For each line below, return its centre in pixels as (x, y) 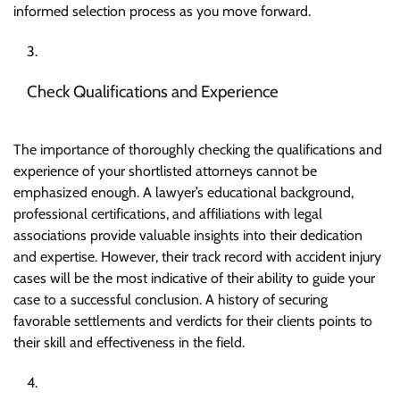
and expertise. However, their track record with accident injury (197, 257)
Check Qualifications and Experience (153, 91)
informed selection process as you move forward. (162, 11)
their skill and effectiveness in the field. (129, 343)
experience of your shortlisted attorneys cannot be (165, 171)
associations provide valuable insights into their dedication (188, 236)
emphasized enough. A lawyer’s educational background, (183, 193)
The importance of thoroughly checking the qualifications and (198, 150)
